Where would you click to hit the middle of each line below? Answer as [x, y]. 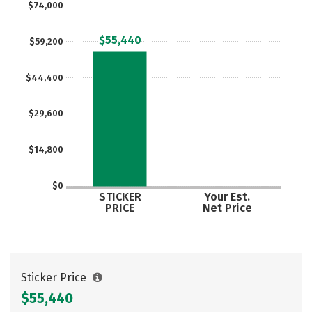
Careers [49, 18]
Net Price [227, 208]
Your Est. [227, 197]
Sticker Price [55, 278]
